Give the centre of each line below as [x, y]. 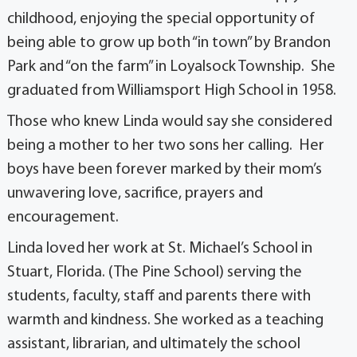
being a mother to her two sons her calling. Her [166, 146]
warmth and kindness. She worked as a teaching [165, 321]
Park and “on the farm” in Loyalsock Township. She [171, 67]
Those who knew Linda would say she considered [170, 122]
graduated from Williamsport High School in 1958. [172, 91]
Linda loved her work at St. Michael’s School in [160, 249]
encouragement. [63, 218]
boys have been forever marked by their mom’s [165, 170]
